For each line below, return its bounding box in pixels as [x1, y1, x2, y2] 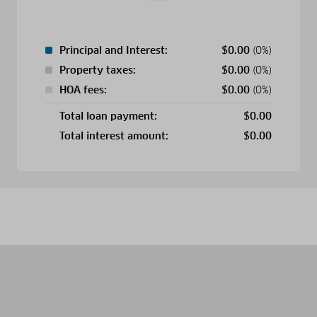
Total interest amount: [59, 129, 168, 142]
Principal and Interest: [59, 43, 168, 57]
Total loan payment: [59, 109, 157, 122]
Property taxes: [59, 63, 136, 76]
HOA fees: [59, 83, 107, 96]
